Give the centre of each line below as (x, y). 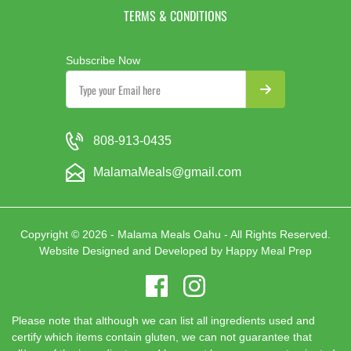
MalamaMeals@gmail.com (167, 172)
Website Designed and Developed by (132, 251)
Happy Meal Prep (269, 251)
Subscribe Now (103, 61)
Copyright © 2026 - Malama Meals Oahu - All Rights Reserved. (175, 235)
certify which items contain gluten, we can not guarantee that (162, 337)
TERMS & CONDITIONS (175, 16)
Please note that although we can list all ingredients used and (163, 321)
